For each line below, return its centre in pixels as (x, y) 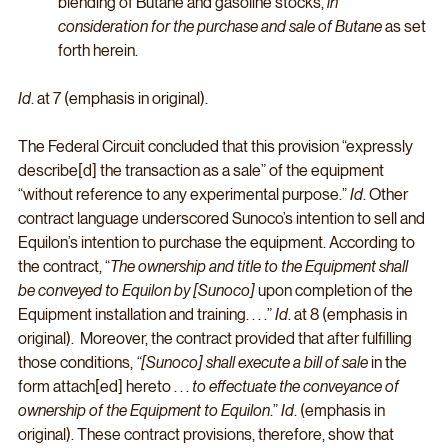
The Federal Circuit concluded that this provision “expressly (217, 147)
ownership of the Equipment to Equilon (144, 411)
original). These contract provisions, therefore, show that (207, 435)
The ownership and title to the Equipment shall (260, 267)
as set (407, 27)
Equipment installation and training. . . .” (146, 315)
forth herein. (99, 51)
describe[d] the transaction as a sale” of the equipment (202, 171)
